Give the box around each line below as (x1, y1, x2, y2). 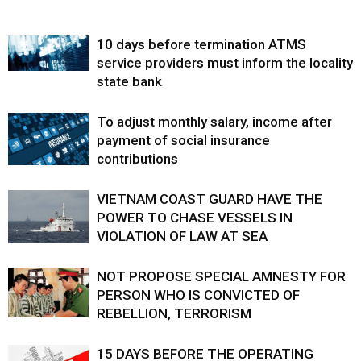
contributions (97, 151, 178, 168)
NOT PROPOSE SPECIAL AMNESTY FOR (97, 268, 346, 285)
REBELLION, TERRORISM (97, 305, 251, 322)
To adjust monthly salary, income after (97, 114, 332, 131)
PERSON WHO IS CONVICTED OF (97, 287, 300, 304)
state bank (97, 73, 162, 90)
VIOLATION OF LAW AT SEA (97, 228, 268, 245)
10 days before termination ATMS (97, 36, 306, 53)
